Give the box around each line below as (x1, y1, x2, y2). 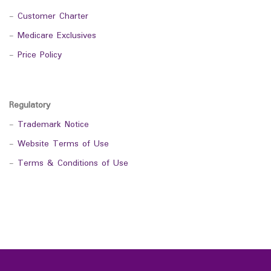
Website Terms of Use (18, 137, 109, 151)
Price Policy (18, 48, 62, 63)
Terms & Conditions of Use (18, 156, 128, 171)
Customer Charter (18, 10, 88, 24)
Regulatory (9, 98, 54, 113)
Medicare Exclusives (18, 29, 96, 44)
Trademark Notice (18, 117, 89, 132)
